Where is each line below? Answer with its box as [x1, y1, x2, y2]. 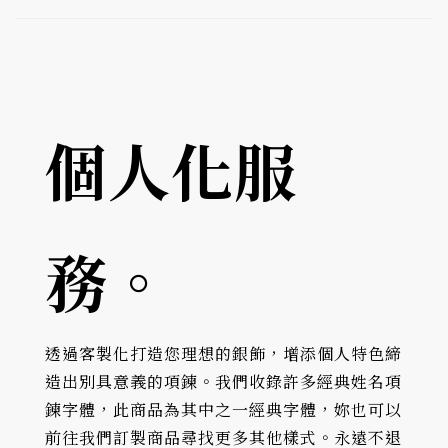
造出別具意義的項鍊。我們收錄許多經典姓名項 [45, 371, 402, 394]
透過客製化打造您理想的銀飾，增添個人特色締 [45, 343, 402, 366]
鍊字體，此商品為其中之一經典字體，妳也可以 [45, 399, 402, 422]
